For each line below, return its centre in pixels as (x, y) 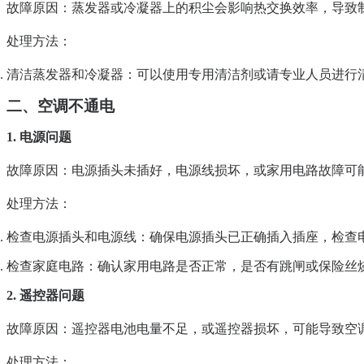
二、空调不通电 (61, 106)
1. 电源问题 (39, 137)
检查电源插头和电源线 (71, 237)
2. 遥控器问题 (45, 296)
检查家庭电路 (45, 266)
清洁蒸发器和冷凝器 (65, 75)
